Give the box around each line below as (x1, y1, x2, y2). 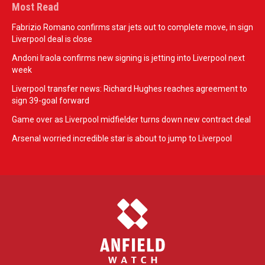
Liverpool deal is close (12, 34, 92, 44)
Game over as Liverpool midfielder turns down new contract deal (12, 115, 251, 125)
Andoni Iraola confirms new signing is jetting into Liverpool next (12, 53, 245, 63)
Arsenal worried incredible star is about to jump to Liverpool (12, 134, 232, 144)
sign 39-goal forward (12, 96, 89, 106)
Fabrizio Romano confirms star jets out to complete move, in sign (12, 22, 253, 33)
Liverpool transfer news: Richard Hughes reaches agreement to (12, 84, 247, 94)
